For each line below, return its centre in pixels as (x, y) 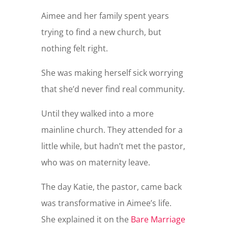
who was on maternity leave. (95, 162)
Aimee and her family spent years (105, 16)
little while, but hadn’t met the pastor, (113, 146)
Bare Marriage (158, 219)
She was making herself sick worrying (112, 73)
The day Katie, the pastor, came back (111, 187)
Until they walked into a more (97, 113)
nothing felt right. (74, 48)
